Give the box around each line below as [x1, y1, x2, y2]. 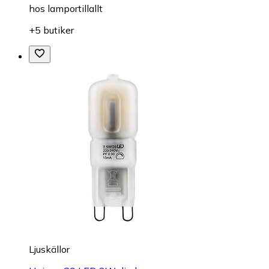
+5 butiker [29, 24, 74, 37]
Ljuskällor [29, 243, 70, 256]
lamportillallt [47, 2, 103, 15]
